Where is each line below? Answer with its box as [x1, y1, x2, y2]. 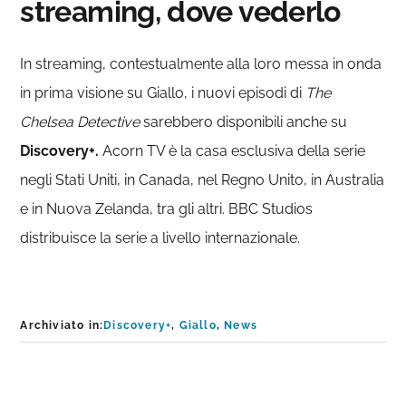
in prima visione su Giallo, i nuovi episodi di [20, 84, 306, 102]
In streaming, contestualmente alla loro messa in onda [20, 55, 382, 73]
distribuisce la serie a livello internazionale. [20, 229, 301, 247]
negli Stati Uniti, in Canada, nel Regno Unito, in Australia [20, 171, 385, 189]
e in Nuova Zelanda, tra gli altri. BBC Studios [20, 200, 314, 218]
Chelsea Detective [20, 113, 144, 131]
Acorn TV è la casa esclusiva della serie [99, 142, 366, 160]
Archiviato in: [20, 319, 104, 333]
